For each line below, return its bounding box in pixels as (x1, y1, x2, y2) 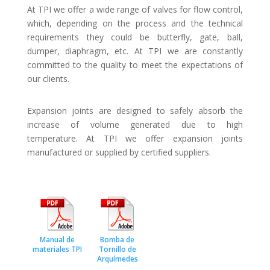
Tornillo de (98, 244, 136, 254)
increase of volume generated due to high (27, 119, 243, 130)
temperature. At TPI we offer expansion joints (27, 133, 243, 144)
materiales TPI (32, 244, 82, 254)
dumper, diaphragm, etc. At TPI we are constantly (27, 45, 243, 57)
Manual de (39, 234, 75, 245)
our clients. (27, 73, 69, 84)
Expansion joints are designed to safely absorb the (27, 105, 243, 116)
